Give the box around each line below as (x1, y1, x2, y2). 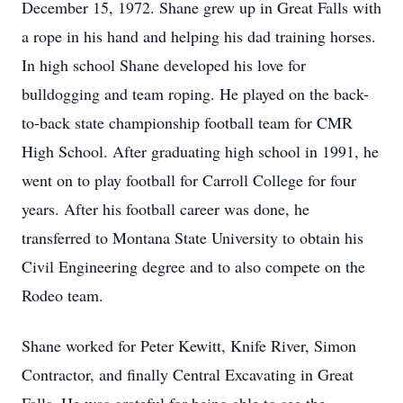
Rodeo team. (22, 284, 103, 306)
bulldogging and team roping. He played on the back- (22, 83, 369, 104)
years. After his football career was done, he (22, 198, 309, 219)
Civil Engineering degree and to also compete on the (22, 255, 365, 277)
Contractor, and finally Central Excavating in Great (22, 363, 354, 385)
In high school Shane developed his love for (22, 54, 306, 76)
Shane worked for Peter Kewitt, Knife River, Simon (22, 335, 356, 356)
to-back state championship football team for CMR (22, 112, 353, 133)
